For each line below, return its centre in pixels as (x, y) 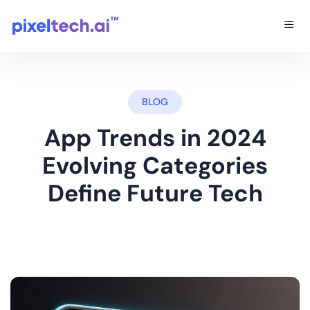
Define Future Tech (155, 193)
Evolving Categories (155, 165)
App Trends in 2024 (155, 138)
